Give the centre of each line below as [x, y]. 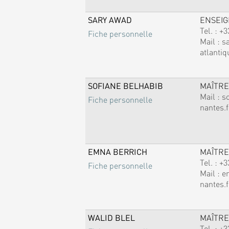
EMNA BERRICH [117, 151]
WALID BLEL [111, 217]
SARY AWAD [110, 19]
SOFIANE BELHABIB [125, 85]
